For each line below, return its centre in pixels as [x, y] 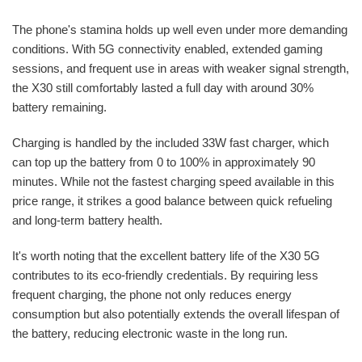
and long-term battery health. [87, 220]
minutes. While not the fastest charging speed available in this [173, 181]
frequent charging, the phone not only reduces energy [152, 294]
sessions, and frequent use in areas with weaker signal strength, [181, 68]
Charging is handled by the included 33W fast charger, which [170, 142]
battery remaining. [59, 107]
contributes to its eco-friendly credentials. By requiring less [165, 275]
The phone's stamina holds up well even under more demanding [180, 29]
